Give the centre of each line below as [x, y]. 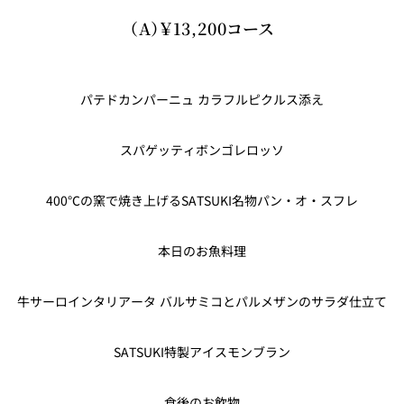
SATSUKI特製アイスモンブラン [202, 352]
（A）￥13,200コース [202, 28]
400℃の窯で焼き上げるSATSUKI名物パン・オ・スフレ [202, 201]
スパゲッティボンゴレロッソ [202, 150]
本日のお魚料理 [202, 251]
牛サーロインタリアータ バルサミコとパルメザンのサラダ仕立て [202, 302]
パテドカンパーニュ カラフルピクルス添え [202, 100]
